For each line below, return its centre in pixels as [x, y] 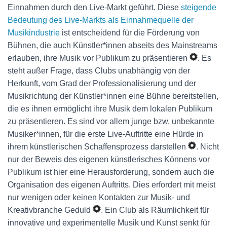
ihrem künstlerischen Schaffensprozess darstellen [98, 147]
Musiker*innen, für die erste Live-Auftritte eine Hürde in [105, 134]
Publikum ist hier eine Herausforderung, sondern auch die [111, 172]
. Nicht [207, 147]
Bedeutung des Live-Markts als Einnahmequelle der [101, 20]
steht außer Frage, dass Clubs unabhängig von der [99, 71]
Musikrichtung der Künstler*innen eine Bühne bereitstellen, [113, 96]
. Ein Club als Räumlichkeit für [155, 210]
